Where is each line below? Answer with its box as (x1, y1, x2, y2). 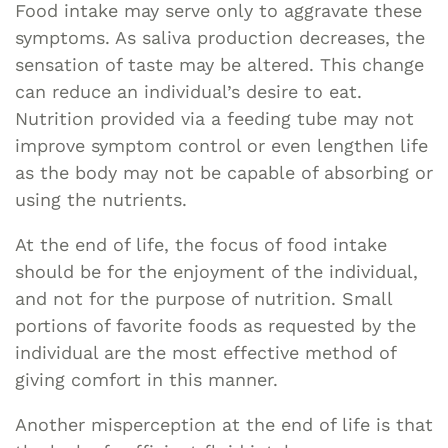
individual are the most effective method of (15, 341, 396, 363)
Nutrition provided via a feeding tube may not (15, 107, 414, 129)
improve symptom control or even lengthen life (15, 134, 428, 156)
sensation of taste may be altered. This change (15, 53, 424, 75)
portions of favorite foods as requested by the (15, 314, 416, 336)
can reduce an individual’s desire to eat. (15, 80, 362, 102)
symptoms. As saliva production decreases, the (15, 26, 425, 48)
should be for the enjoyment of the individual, (15, 260, 418, 282)
